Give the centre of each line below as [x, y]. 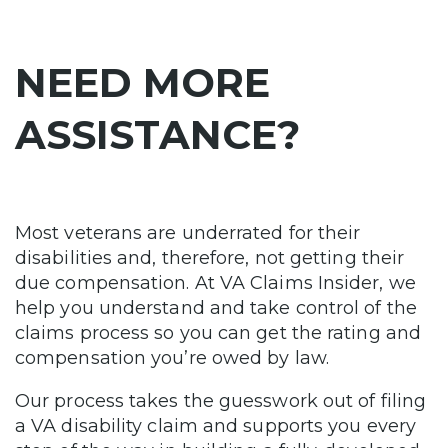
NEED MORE [142, 82]
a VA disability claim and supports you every [215, 425]
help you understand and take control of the [216, 307]
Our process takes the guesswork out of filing [221, 400]
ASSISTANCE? [157, 134]
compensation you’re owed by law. [174, 357]
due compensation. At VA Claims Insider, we [215, 282]
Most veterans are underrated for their [188, 232]
